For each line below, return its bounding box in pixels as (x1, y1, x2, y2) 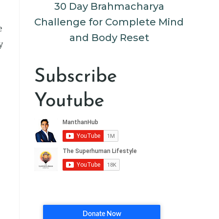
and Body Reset (69, 32, 149, 44)
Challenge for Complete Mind (34, 16, 184, 28)
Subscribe (34, 67, 117, 87)
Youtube (34, 92, 104, 111)
